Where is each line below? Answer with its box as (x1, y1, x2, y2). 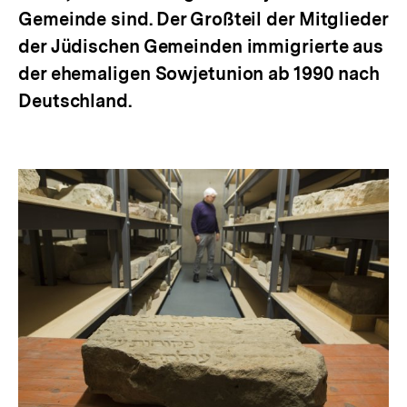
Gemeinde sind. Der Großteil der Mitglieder (18, 8, 388, 30)
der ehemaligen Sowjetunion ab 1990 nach (18, 63, 381, 84)
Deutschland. (18, 90, 132, 112)
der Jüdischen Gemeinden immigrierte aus (18, 35, 384, 57)
